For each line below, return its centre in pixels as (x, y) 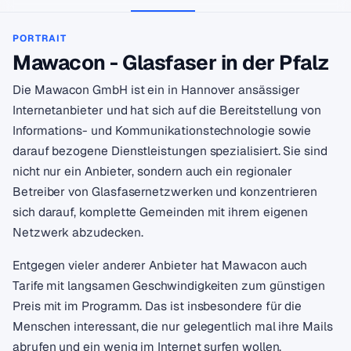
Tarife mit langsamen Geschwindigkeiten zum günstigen (169, 285)
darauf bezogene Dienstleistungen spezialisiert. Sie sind (170, 151)
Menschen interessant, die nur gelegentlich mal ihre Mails (173, 326)
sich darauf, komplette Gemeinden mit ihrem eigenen (161, 212)
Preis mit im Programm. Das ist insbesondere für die (157, 306)
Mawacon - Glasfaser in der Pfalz (171, 63)
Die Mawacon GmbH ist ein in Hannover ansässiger (156, 90)
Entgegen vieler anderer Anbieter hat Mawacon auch (160, 265)
